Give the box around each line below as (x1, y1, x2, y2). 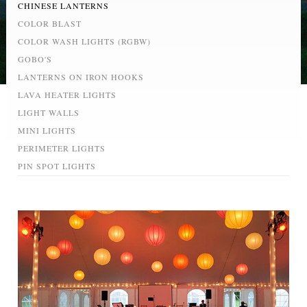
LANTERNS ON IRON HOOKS (18, 71, 145, 83)
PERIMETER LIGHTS (18, 143, 106, 154)
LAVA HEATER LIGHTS (18, 89, 117, 101)
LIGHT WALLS (18, 107, 80, 119)
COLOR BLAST (18, 18, 82, 29)
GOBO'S (18, 53, 53, 65)
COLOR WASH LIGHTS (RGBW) (18, 36, 151, 47)
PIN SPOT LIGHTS (18, 160, 97, 172)
